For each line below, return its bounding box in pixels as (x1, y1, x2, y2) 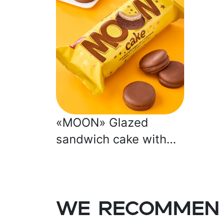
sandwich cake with (56, 132, 166, 146)
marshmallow (56, 149, 131, 163)
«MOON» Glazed (56, 115, 148, 130)
